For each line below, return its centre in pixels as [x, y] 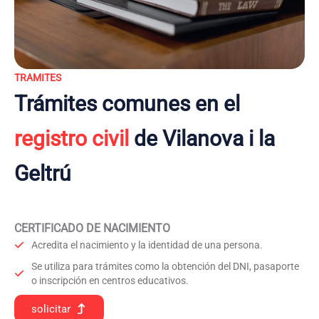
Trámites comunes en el [127, 104]
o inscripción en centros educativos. [110, 281]
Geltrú [43, 173]
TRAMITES [38, 78]
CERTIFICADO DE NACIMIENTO [92, 228]
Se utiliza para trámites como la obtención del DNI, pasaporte [165, 266]
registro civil [72, 138]
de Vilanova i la [202, 138]
